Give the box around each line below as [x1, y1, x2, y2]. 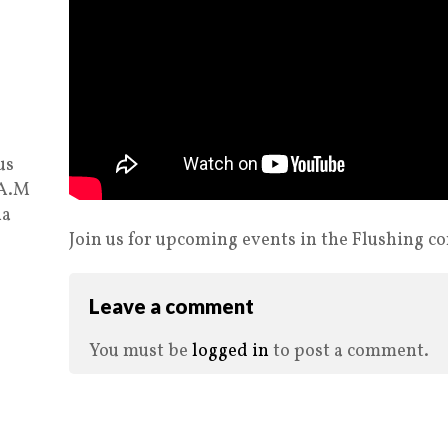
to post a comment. [269, 339, 429, 364]
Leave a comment [89, 294, 254, 318]
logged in [192, 339, 269, 364]
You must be [89, 339, 192, 364]
